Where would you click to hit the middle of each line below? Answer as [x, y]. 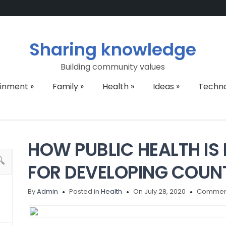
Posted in [85, 191]
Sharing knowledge [113, 49]
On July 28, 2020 [160, 191]
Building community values [113, 67]
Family [65, 87]
